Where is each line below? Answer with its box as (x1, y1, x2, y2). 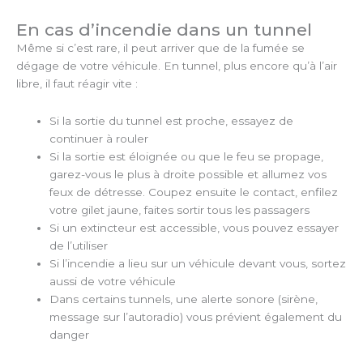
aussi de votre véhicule (49, 274, 177, 288)
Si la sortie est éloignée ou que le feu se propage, (49, 149, 324, 163)
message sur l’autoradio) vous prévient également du (49, 310, 343, 323)
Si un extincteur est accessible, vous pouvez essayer (49, 220, 340, 234)
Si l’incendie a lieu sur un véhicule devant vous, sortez (49, 256, 347, 270)
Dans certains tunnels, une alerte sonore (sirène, (49, 292, 318, 305)
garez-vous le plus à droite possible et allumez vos (49, 167, 327, 181)
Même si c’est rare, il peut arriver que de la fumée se (16, 41, 305, 55)
